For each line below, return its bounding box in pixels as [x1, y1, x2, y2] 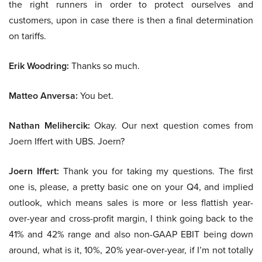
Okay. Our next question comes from [89, 119, 254, 133]
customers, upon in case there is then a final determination [9, 13, 253, 27]
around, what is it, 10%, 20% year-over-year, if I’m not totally [9, 243, 253, 257]
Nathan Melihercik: [9, 119, 90, 133]
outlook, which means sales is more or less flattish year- [9, 196, 253, 210]
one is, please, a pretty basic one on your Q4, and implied [9, 180, 253, 194]
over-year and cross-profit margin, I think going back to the [9, 212, 253, 226]
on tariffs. [9, 29, 46, 43]
